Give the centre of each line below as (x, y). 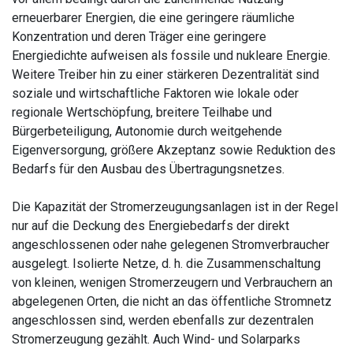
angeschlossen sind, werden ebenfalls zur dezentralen (163, 320)
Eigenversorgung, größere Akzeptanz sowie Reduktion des (174, 150)
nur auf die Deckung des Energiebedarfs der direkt (150, 225)
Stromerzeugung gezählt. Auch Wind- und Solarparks (156, 339)
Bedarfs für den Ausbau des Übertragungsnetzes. (148, 169)
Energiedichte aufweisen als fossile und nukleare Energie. (171, 55)
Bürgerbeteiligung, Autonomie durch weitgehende (147, 131)
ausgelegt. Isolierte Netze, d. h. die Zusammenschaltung (166, 263)
